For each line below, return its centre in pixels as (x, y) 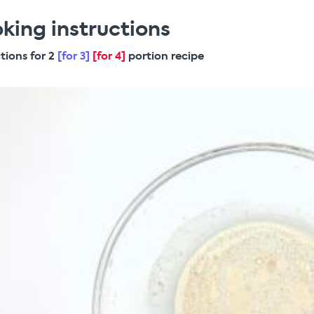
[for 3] (75, 56)
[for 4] (111, 56)
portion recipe (166, 56)
